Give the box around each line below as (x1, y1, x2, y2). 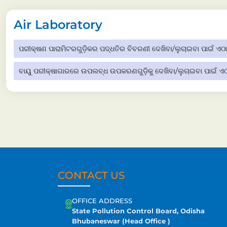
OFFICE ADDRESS (72, 196, 133, 205)
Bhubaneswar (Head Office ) (72, 216, 171, 225)
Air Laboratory (14, 17, 102, 32)
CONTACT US (58, 169, 125, 181)
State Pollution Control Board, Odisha (72, 206, 205, 215)
